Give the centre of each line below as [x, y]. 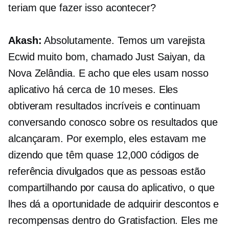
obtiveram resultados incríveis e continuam [104, 106]
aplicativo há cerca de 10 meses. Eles [93, 90]
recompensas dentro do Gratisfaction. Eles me [113, 221]
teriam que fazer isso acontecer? [82, 8]
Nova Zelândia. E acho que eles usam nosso [108, 73]
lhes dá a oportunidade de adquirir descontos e [114, 204]
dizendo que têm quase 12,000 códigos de [104, 155]
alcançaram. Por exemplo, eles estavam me [107, 139]
